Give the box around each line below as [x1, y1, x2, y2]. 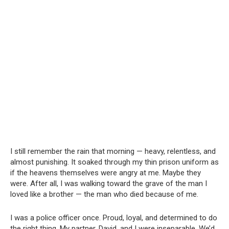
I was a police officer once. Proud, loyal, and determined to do [10, 213, 217, 222]
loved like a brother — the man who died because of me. [10, 189, 198, 199]
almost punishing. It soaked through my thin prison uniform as [10, 157, 219, 167]
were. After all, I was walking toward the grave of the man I [10, 178, 207, 188]
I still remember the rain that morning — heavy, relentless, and [10, 146, 216, 156]
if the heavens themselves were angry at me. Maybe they [10, 168, 201, 177]
